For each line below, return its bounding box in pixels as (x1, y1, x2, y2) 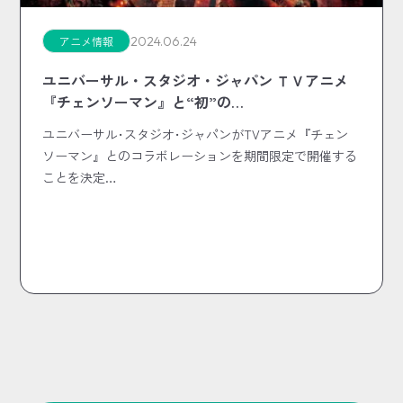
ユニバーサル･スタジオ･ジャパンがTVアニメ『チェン (42, 125, 349, 144)
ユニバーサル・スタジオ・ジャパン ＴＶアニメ (42, 69, 349, 92)
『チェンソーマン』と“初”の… (42, 91, 245, 113)
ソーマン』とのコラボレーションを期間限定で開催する (42, 147, 358, 166)
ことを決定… (42, 168, 118, 187)
